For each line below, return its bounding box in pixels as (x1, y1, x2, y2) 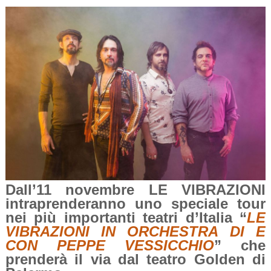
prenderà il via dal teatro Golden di (5, 251, 266, 268)
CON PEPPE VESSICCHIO (5, 237, 215, 254)
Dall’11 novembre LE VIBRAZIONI (5, 181, 266, 198)
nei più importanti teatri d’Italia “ (5, 209, 247, 226)
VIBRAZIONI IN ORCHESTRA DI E (5, 223, 266, 240)
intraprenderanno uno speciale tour (5, 195, 266, 212)
